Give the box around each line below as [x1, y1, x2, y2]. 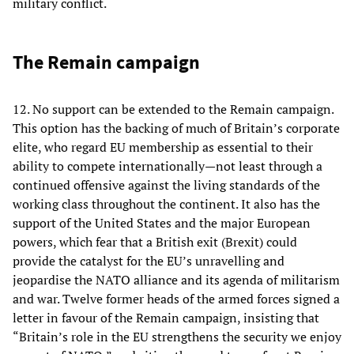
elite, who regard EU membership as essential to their [13, 137, 313, 156]
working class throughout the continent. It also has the [13, 194, 320, 213]
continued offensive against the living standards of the [13, 175, 320, 194]
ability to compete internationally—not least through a [13, 156, 322, 175]
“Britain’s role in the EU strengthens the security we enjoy [13, 327, 341, 345]
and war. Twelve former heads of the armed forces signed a [13, 289, 340, 307]
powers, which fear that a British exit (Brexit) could [13, 232, 297, 250]
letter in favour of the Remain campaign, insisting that [13, 308, 319, 326]
